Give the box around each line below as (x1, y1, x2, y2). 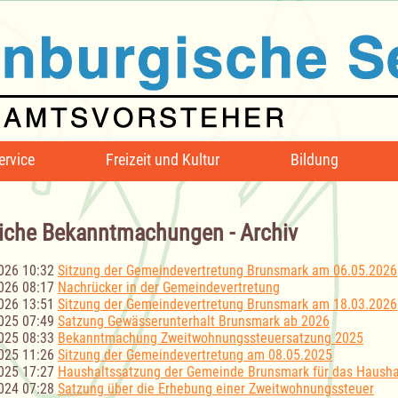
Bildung (291, 150, 338, 169)
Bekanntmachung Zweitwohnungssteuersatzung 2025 (58, 330, 363, 347)
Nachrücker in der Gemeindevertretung (58, 279, 280, 297)
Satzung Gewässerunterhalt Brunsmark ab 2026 (58, 313, 330, 330)
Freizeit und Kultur (106, 150, 219, 169)
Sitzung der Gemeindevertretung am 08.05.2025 (58, 346, 332, 364)
